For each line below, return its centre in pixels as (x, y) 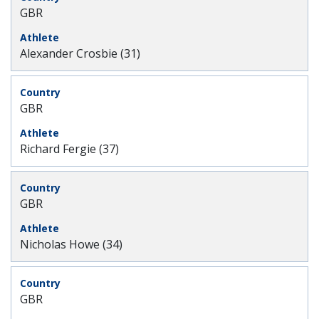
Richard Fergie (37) (69, 149)
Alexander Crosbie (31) (80, 53)
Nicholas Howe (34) (71, 244)
